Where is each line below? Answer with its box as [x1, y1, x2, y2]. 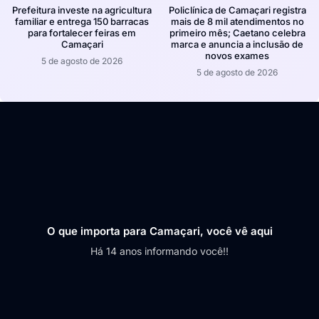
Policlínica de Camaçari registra [168, 4, 306, 16]
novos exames [205, 50, 269, 62]
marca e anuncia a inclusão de [171, 38, 303, 51]
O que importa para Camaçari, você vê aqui [46, 224, 273, 238]
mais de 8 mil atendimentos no [170, 16, 304, 28]
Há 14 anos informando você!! [90, 244, 229, 257]
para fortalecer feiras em [28, 27, 136, 39]
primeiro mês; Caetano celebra [169, 27, 305, 39]
